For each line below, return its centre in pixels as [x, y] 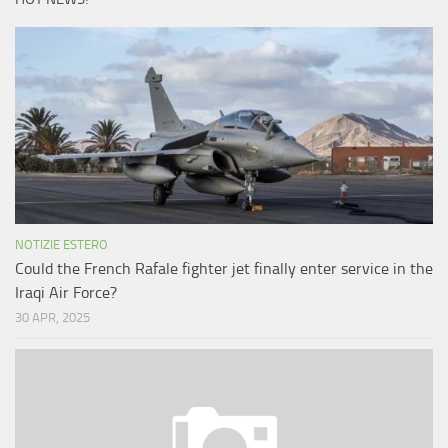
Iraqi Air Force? [66, 293]
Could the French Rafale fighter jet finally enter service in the [224, 269]
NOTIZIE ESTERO [61, 245]
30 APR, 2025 [52, 318]
